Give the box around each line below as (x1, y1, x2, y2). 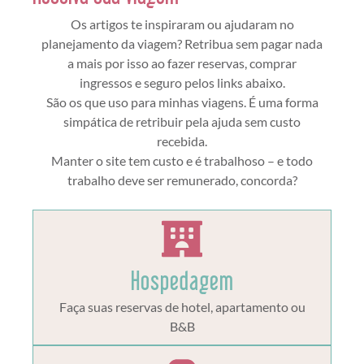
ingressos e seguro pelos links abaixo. (79, 74, 285, 90)
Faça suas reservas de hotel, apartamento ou (58, 299, 305, 315)
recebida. (157, 132, 207, 149)
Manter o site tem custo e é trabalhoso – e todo (51, 152, 313, 168)
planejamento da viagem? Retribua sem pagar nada (41, 35, 323, 51)
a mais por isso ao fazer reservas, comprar (67, 54, 297, 71)
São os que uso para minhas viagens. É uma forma (45, 93, 318, 110)
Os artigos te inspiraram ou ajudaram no (70, 15, 294, 32)
